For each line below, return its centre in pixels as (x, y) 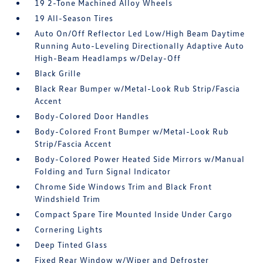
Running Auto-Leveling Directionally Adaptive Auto (140, 45)
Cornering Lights (69, 229)
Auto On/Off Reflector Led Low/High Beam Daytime (140, 33)
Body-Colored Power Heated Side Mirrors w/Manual (140, 159)
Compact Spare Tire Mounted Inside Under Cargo (134, 214)
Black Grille (58, 73)
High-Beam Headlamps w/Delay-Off (108, 58)
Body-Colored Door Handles (92, 116)
